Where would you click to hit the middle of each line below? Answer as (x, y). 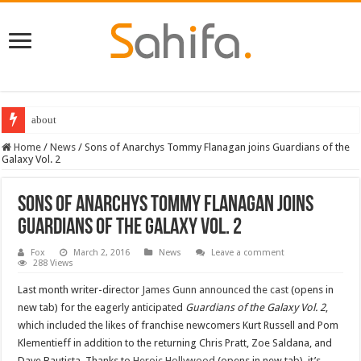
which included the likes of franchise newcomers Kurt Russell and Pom (178, 325)
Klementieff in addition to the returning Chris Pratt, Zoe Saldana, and (175, 342)
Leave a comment (248, 252)
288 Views (54, 263)
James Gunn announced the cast (216, 289)
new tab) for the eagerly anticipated (102, 307)
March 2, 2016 (102, 252)
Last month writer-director (80, 289)
